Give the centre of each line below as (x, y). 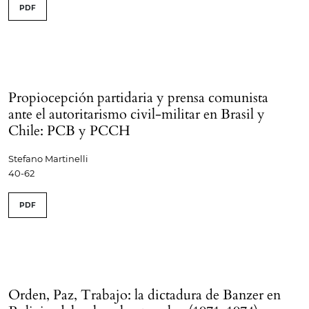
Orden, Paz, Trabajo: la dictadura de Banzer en (144, 295)
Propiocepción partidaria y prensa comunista (138, 98)
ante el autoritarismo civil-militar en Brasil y (137, 114)
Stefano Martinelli (48, 159)
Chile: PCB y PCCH (69, 131)
